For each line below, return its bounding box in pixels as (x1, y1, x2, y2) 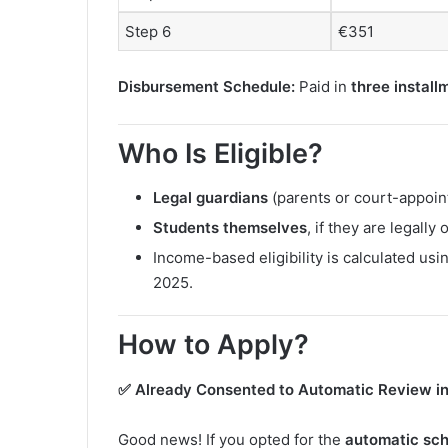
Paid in (295, 76, 351, 96)
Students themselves (153, 218, 307, 238)
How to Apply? (118, 328, 309, 362)
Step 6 (125, 22, 171, 42)
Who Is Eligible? (118, 136, 323, 170)
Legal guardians (153, 188, 268, 208)
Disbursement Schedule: (118, 76, 295, 96)
